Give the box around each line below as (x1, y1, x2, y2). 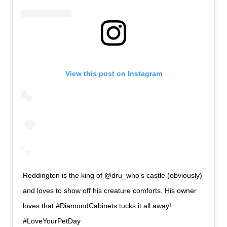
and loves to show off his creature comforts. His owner (23, 186, 197, 195)
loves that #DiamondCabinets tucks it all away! (23, 202, 172, 210)
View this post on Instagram (65, 69, 162, 78)
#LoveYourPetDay (23, 217, 81, 225)
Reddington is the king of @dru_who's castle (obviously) (23, 171, 203, 180)
